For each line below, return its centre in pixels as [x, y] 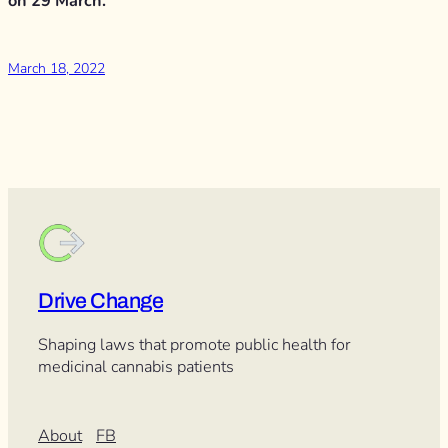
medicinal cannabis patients [136, 367]
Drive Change [100, 300]
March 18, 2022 [56, 68]
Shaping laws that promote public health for [194, 345]
